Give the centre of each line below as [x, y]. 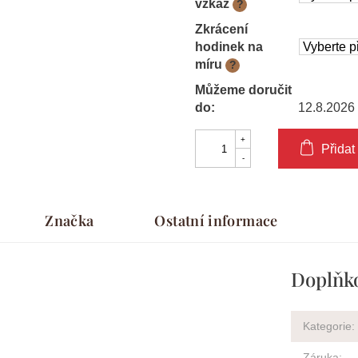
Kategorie [327, 326]
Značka [70, 221]
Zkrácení [221, 30]
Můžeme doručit [243, 90]
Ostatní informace [216, 221]
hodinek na [229, 47]
